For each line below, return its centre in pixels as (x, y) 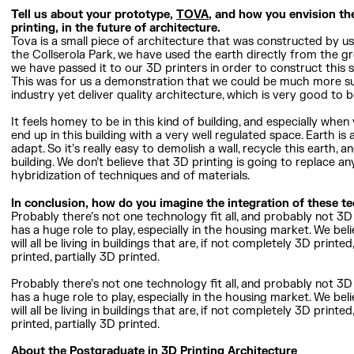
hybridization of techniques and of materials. (131, 176)
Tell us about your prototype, (94, 15)
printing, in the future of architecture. (116, 28)
